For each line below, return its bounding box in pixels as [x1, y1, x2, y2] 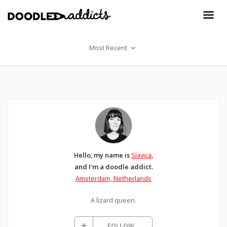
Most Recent [89, 43, 129, 52]
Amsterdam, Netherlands [75, 173, 152, 183]
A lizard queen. [91, 195, 136, 205]
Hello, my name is [74, 150, 131, 160]
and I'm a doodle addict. [74, 162, 153, 171]
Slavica [131, 150, 152, 160]
